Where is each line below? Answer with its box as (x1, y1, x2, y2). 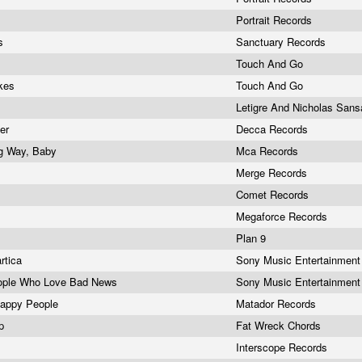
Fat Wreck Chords (236, 318, 324, 333)
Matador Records (236, 296, 319, 311)
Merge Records (236, 165, 310, 180)
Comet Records (236, 187, 312, 202)
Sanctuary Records (236, 34, 329, 49)
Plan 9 (236, 230, 269, 246)
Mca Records (236, 143, 301, 158)
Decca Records (236, 121, 311, 137)
